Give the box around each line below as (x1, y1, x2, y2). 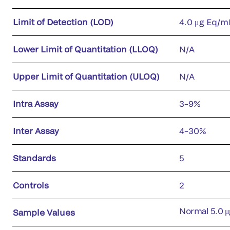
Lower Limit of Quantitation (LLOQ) (13, 44, 158, 54)
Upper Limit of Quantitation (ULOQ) (13, 71, 160, 81)
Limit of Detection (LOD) (13, 16, 113, 27)
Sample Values (13, 207, 75, 217)
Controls (13, 180, 49, 190)
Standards (13, 152, 56, 163)
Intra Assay (13, 98, 59, 108)
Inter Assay (13, 125, 59, 136)
